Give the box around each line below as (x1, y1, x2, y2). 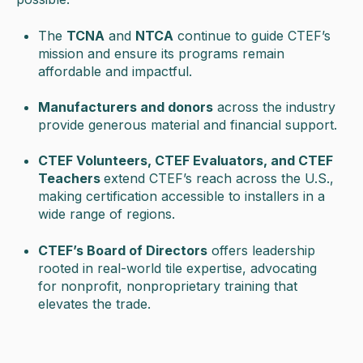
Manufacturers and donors (38, 99, 214, 115)
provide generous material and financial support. (38, 117, 338, 133)
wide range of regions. (38, 206, 176, 223)
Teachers (38, 170, 105, 187)
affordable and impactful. (38, 62, 193, 79)
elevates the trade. (38, 295, 152, 312)
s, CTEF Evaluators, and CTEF (140, 152, 334, 169)
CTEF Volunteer (38, 152, 141, 169)
